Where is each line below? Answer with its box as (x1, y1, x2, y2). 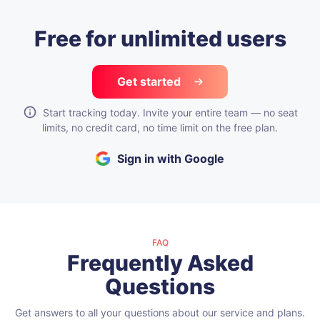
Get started (117, 74, 184, 89)
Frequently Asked (66, 249, 254, 276)
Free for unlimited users (34, 25, 286, 51)
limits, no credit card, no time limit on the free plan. (42, 121, 278, 134)
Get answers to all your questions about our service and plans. (15, 306, 305, 319)
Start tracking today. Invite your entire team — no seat (42, 106, 298, 119)
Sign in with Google (117, 151, 224, 166)
